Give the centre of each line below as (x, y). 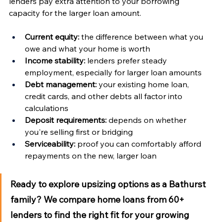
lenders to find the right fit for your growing (101, 215)
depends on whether (147, 120)
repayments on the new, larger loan (91, 155)
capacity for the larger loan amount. (75, 13)
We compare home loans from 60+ (114, 199)
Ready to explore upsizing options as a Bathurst (109, 184)
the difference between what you (142, 36)
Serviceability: (50, 143)
